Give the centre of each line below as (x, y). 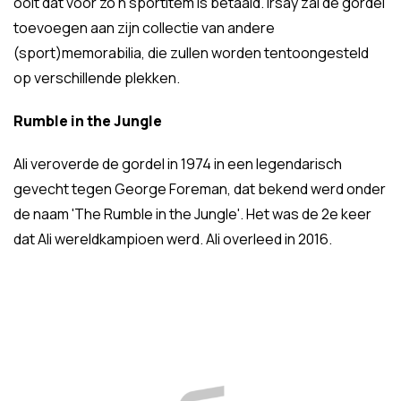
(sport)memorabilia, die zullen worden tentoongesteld (191, 53)
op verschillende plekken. (97, 78)
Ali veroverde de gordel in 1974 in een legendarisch (178, 164)
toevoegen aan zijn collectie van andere (144, 28)
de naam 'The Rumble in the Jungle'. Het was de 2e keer (192, 214)
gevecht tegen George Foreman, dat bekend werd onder (200, 189)
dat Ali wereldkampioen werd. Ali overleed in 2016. (173, 239)
